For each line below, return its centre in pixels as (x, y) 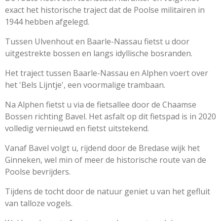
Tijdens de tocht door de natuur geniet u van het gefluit (108, 192)
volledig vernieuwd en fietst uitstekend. (77, 129)
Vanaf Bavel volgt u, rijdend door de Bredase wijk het (102, 148)
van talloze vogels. (39, 203)
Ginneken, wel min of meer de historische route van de (106, 160)
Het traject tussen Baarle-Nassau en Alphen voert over (107, 73)
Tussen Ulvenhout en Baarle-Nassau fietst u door (97, 42)
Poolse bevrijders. (38, 172)
